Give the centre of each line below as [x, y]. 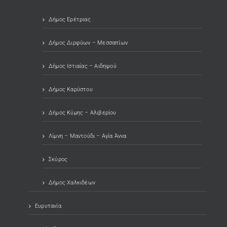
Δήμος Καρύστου [71, 89]
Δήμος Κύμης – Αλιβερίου [83, 112]
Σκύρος [58, 159]
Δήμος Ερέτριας [70, 19]
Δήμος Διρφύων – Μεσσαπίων [88, 43]
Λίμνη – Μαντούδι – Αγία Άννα [88, 136]
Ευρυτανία [48, 206]
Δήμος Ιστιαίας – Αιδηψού [83, 66]
